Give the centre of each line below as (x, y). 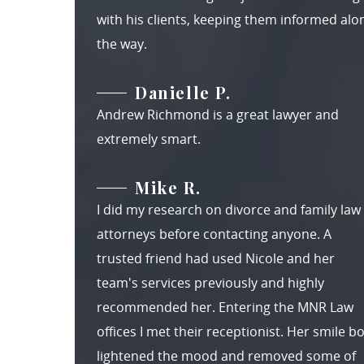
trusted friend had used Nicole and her (216, 258)
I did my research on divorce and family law (229, 210)
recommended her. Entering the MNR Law (225, 307)
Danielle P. (183, 92)
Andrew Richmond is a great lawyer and (218, 115)
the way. (122, 44)
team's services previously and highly (210, 283)
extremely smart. (149, 139)
